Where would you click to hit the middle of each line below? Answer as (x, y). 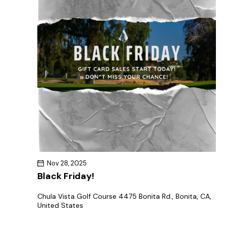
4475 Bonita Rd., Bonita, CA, (165, 196)
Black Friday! (66, 176)
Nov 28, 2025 (67, 163)
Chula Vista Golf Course (78, 196)
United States (60, 205)
